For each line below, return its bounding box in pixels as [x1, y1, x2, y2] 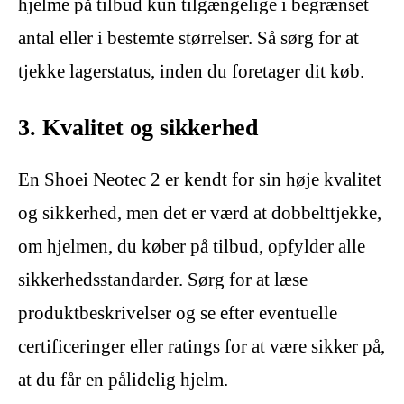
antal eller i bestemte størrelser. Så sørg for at [18, 26, 359, 49]
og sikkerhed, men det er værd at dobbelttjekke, [18, 202, 381, 225]
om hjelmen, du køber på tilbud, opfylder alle [18, 235, 365, 258]
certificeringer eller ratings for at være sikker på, [18, 335, 385, 358]
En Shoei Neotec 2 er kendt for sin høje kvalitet [18, 169, 381, 191]
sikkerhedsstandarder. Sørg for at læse [18, 269, 308, 291]
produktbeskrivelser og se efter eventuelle [18, 302, 337, 325]
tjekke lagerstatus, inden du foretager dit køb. [18, 60, 364, 82]
